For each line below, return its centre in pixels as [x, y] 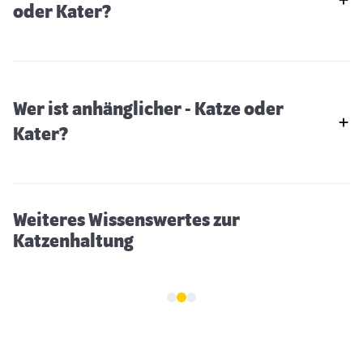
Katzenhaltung [73, 241]
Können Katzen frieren [102, 147]
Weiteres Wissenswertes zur [126, 220]
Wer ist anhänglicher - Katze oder [148, 109]
